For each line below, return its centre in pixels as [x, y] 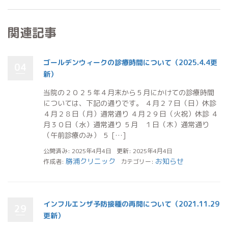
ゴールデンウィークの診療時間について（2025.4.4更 [130, 62]
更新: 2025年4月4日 [145, 151]
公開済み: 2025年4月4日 [77, 151]
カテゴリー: [138, 161]
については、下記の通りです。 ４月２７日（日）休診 [130, 103]
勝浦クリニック [91, 161]
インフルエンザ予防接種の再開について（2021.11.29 [131, 204]
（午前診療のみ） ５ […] [85, 135]
